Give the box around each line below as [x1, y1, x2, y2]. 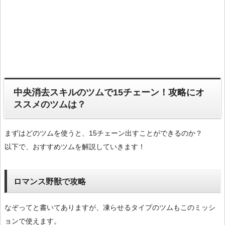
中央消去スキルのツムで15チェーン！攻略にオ [14, 87, 205, 97]
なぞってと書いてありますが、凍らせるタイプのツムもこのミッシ [5, 203, 215, 212]
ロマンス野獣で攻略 [13, 176, 86, 186]
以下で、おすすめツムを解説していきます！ [5, 142, 145, 151]
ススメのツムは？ [14, 99, 86, 109]
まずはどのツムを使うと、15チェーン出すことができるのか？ [5, 129, 202, 137]
